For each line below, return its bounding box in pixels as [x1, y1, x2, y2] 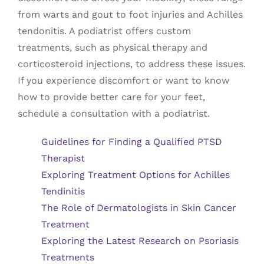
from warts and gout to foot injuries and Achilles [17, 9, 243, 21]
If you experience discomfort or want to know [17, 75, 229, 87]
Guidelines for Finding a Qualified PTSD [41, 136, 222, 148]
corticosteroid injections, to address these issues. [17, 58, 246, 70]
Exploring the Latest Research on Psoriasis [41, 235, 239, 247]
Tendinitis [41, 186, 85, 197]
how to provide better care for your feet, [17, 91, 205, 103]
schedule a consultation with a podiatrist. [17, 108, 210, 120]
